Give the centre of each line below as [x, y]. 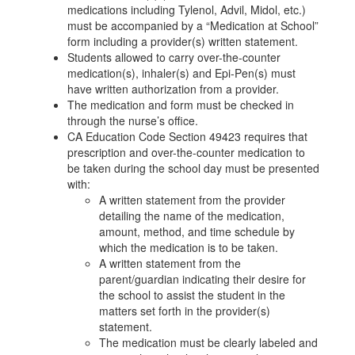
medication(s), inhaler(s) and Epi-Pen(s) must [181, 73]
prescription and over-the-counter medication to [186, 152]
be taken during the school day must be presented [193, 168]
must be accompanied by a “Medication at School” [193, 25]
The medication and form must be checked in [181, 105]
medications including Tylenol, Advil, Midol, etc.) [187, 10]
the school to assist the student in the [192, 295]
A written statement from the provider [192, 200]
